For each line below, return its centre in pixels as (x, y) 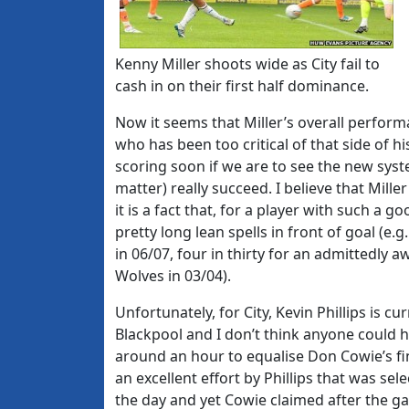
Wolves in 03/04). (173, 276)
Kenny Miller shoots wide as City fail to (247, 64)
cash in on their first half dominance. (242, 86)
